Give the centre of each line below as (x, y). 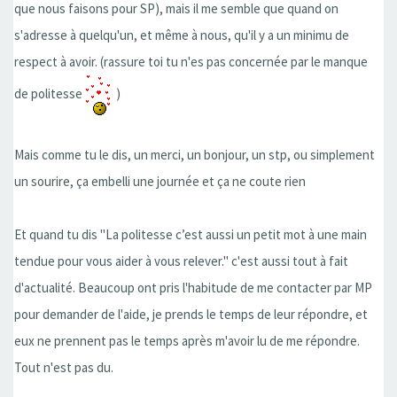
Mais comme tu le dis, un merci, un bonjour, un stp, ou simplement (195, 155)
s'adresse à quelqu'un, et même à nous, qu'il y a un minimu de (182, 35)
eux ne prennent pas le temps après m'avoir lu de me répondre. (187, 341)
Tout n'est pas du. (64, 368)
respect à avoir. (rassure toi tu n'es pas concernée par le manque (191, 62)
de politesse (50, 94)
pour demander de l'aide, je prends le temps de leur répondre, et (191, 315)
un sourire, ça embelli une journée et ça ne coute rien (160, 182)
